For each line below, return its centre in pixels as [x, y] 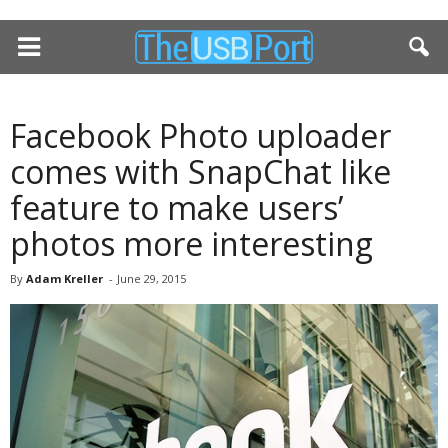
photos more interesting [191, 243]
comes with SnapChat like [200, 171]
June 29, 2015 [151, 278]
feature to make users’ [176, 207]
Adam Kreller [64, 278]
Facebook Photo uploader [200, 135]
